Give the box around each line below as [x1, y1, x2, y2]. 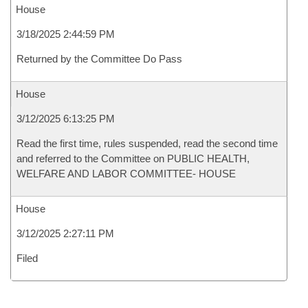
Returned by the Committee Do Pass [16, 53, 182, 65]
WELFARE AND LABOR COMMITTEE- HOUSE [16, 168, 236, 179]
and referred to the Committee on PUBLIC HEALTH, [16, 153, 250, 164]
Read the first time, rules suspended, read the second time [16, 137, 278, 149]
